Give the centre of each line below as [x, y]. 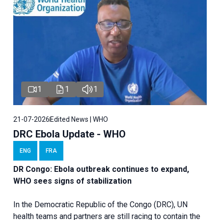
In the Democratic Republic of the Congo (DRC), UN [100, 205]
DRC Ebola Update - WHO [69, 134]
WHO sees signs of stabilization [72, 181]
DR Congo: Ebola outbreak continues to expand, [101, 169]
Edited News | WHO [79, 120]
